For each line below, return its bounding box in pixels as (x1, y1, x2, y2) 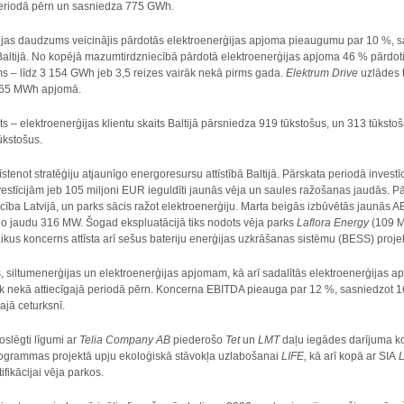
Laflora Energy (297, 216, 372, 229)
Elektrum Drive (286, 67, 359, 79)
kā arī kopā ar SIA (309, 350, 399, 363)
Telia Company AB (79, 334, 171, 346)
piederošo (170, 334, 226, 346)
